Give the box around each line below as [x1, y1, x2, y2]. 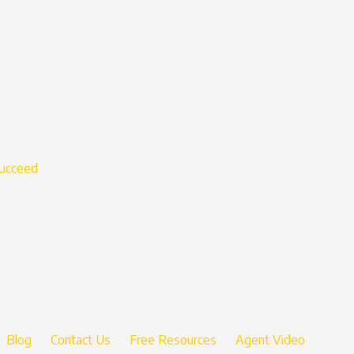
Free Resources [130, 332, 217, 348]
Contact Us [51, 332, 111, 348]
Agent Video [235, 332, 305, 348]
